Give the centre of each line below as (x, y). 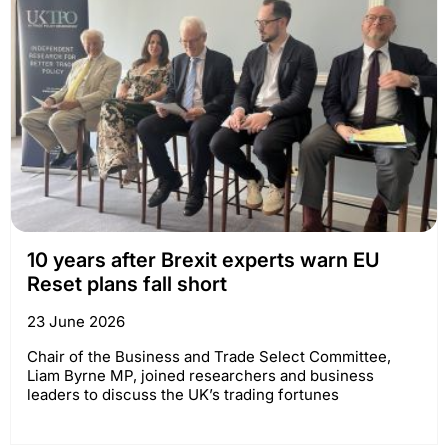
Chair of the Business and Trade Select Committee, (209, 357)
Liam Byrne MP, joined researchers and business (200, 376)
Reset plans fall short (127, 284)
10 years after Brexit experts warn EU (203, 260)
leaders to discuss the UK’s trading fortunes (183, 395)
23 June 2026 (76, 322)
